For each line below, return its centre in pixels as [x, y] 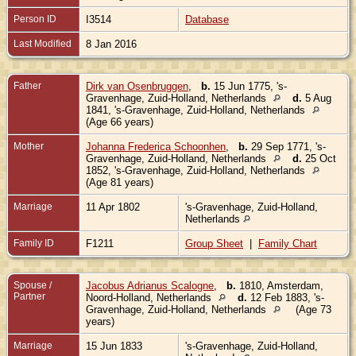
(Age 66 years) [121, 122]
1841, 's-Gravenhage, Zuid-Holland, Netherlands [197, 110]
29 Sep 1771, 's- [287, 146]
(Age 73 [312, 309]
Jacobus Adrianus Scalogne [150, 285]
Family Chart [288, 243]
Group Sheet [214, 243]
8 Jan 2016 [113, 44]
